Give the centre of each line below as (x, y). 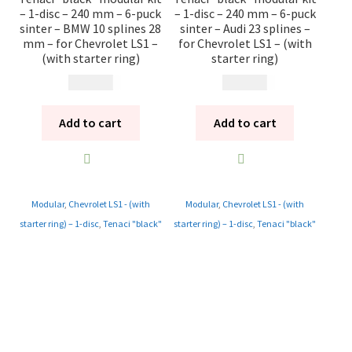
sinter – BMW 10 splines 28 (91, 29)
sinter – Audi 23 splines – (245, 29)
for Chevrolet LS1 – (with (245, 44)
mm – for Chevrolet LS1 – (91, 44)
